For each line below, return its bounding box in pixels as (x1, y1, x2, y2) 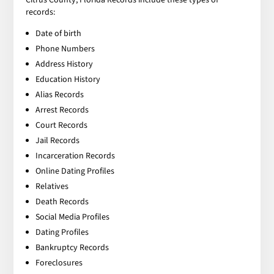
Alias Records (35, 88, 84, 101)
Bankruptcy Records (35, 241, 109, 254)
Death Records (35, 195, 89, 208)
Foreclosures (35, 256, 83, 269)
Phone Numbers (35, 42, 95, 55)
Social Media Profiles (35, 210, 110, 223)
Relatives (35, 180, 69, 193)
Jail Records (35, 134, 80, 147)
